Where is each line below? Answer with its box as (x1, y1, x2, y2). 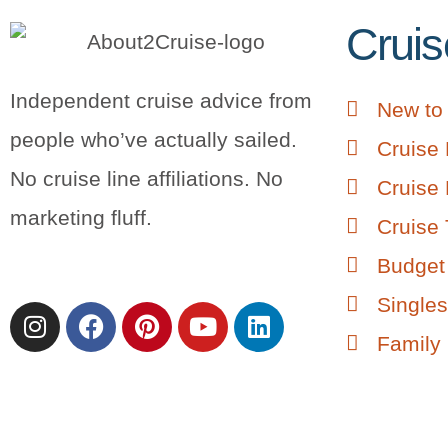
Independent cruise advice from (10, 88, 312, 112)
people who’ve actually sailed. (10, 127, 297, 151)
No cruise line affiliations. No (10, 166, 283, 190)
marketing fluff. (10, 205, 152, 229)
